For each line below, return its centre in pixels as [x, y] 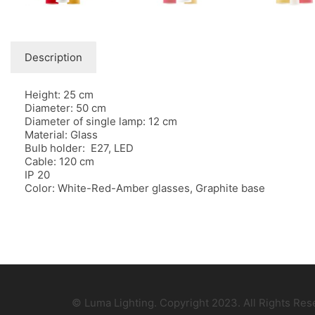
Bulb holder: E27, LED [79, 148]
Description [53, 58]
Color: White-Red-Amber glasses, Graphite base [145, 188]
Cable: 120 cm [59, 162]
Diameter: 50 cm [65, 108]
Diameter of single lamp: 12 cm [101, 122]
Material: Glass [61, 135]
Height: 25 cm [59, 95]
